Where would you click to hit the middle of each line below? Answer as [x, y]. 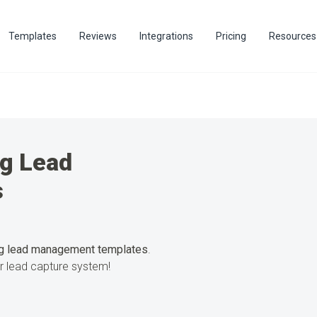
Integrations [167, 36]
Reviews [98, 36]
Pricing [231, 36]
